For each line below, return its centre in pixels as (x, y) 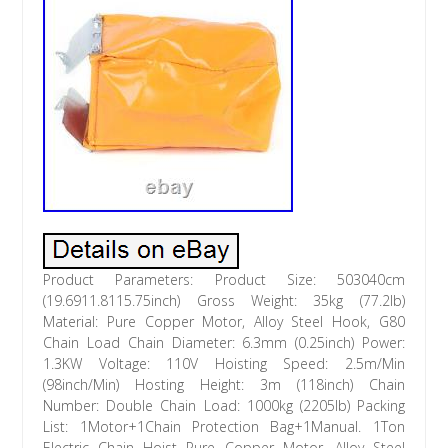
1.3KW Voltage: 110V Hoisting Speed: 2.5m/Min (224, 364)
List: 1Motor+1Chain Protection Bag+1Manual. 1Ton (224, 427)
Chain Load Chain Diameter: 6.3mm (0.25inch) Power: (224, 343)
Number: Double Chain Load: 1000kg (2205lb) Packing (224, 406)
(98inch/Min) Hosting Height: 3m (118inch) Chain (224, 385)
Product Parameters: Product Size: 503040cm (224, 280)
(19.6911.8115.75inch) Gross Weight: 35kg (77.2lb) (224, 301)
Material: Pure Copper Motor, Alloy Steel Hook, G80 (224, 322)
